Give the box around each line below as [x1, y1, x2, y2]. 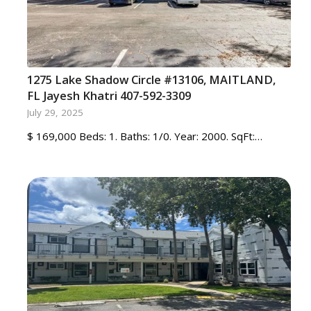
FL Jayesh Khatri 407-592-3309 [26, 87, 191, 103]
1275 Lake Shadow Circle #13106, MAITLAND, [26, 72, 276, 87]
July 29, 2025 [26, 106, 83, 119]
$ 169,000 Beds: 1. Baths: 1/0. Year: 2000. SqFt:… [26, 129, 262, 143]
